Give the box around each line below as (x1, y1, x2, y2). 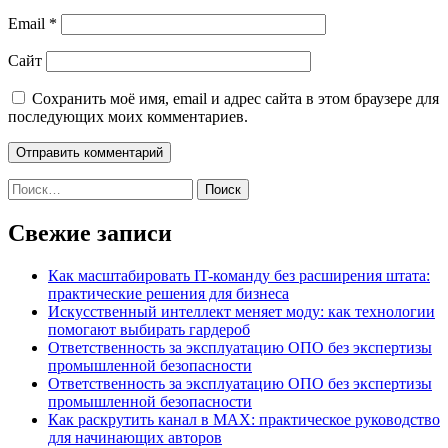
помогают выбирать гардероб (48, 321, 250, 339)
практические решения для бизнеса (48, 285, 289, 303)
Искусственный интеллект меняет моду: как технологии (48, 303, 435, 321)
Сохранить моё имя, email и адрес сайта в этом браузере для (32, 90, 439, 108)
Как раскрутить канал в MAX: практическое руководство (48, 411, 440, 429)
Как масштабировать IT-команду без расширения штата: (48, 267, 430, 285)
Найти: (7, 178, 55, 196)
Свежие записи (8, 220, 172, 247)
